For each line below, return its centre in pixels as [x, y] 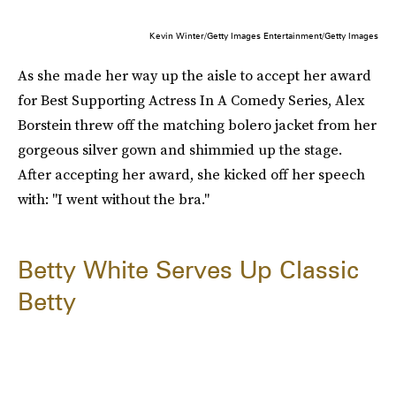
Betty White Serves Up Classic [188, 270]
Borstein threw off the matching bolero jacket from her [197, 125]
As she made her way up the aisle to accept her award [194, 76]
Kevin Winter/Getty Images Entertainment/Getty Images [264, 36]
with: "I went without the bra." [114, 199]
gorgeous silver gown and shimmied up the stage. [180, 150]
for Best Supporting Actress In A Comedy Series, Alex [191, 100]
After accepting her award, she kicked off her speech [191, 175]
